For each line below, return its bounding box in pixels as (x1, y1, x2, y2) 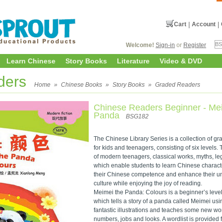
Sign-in (156, 42, 175, 49)
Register (183, 42, 206, 49)
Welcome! (126, 42, 154, 49)
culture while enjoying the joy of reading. (94, 179, 202, 187)
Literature (117, 57, 150, 65)
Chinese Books (61, 81, 102, 88)
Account (192, 21, 216, 28)
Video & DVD (160, 57, 202, 65)
